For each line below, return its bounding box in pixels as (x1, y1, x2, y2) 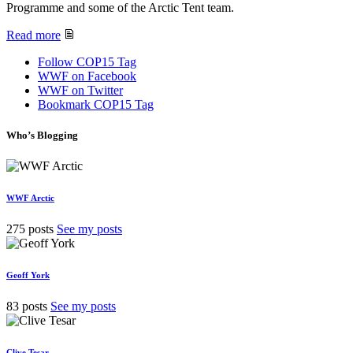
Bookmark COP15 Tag (38, 97, 154, 111)
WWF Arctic (6, 192, 54, 203)
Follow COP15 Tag (38, 54, 136, 69)
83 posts (6, 299, 47, 313)
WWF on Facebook (38, 69, 136, 83)
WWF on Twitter (38, 83, 123, 97)
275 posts (6, 221, 54, 236)
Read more (6, 28, 61, 42)
